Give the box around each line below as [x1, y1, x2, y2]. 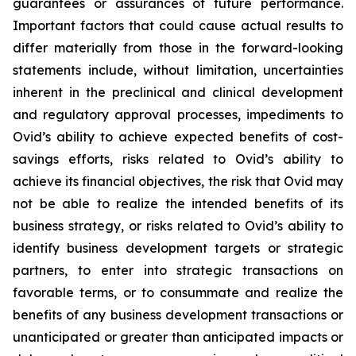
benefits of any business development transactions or [13, 306, 343, 323]
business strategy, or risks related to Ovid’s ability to [13, 217, 343, 234]
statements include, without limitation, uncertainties [13, 61, 343, 78]
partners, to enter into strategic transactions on [13, 261, 343, 278]
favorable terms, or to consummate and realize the [13, 284, 343, 300]
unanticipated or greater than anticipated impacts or [13, 328, 343, 345]
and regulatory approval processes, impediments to [13, 106, 343, 122]
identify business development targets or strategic [13, 239, 343, 256]
